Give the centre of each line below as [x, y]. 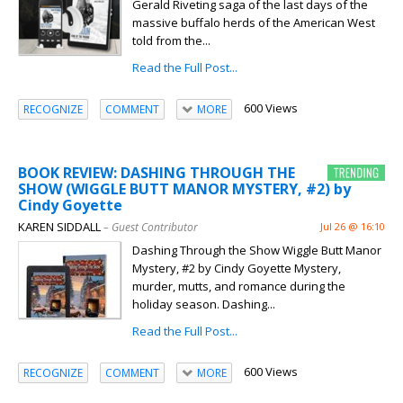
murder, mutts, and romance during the [239, 287]
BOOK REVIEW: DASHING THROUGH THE [157, 173]
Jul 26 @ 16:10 [353, 227]
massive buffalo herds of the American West [254, 23]
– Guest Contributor [151, 228]
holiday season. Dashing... [204, 304]
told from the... [171, 41]
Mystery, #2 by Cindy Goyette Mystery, [237, 269]
